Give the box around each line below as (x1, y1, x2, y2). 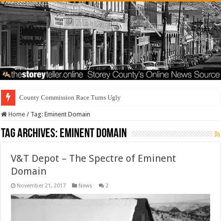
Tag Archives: (1, 127, 60, 141)
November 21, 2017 (17, 183, 66, 189)
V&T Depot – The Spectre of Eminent (11, 152, 177, 165)
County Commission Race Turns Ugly (19, 94, 121, 102)
